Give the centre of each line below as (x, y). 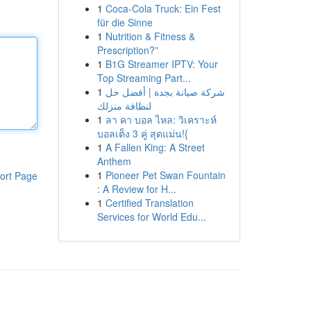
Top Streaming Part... (144, 78)
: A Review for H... (136, 189)
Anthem (114, 161)
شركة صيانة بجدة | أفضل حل (165, 92)
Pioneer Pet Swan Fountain (165, 175)
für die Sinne (125, 22)
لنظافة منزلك (124, 106)
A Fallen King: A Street (155, 147)
